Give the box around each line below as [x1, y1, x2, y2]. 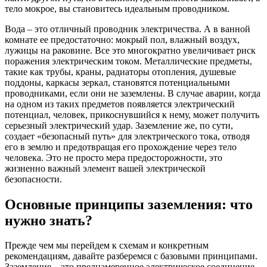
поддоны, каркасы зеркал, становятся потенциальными [5, 77, 230, 88]
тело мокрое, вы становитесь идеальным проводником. [5, 3, 229, 14]
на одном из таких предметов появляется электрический [5, 98, 235, 109]
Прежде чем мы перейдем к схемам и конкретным [5, 240, 209, 251]
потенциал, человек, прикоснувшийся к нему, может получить [5, 109, 259, 120]
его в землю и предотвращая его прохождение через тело [5, 141, 237, 152]
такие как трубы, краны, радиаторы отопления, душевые [5, 66, 236, 77]
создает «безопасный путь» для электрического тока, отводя [5, 131, 250, 141]
